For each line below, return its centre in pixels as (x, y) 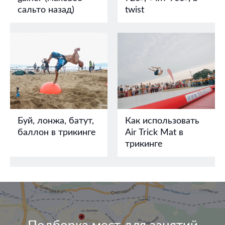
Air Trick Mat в (154, 132)
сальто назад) (46, 10)
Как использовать (162, 121)
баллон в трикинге (57, 132)
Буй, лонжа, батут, (56, 121)
